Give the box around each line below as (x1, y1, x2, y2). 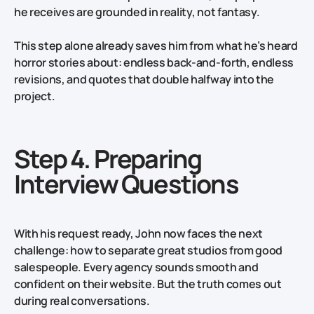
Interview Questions (14, 167, 238, 202)
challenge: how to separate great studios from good (14, 243, 282, 259)
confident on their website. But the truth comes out (14, 276, 282, 292)
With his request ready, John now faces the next (14, 226, 263, 242)
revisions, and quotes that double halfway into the (14, 71, 274, 88)
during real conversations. (14, 293, 150, 309)
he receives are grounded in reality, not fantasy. (14, 4, 260, 20)
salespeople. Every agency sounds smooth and (14, 259, 259, 275)
